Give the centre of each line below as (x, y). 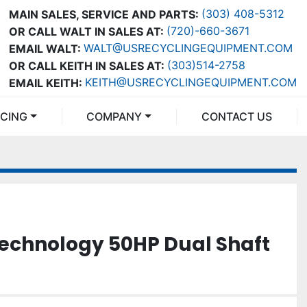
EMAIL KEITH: (46, 83)
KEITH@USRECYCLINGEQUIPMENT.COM (191, 82)
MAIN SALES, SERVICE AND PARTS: (104, 14)
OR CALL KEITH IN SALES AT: (87, 65)
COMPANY (119, 116)
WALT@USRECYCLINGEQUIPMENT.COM (188, 48)
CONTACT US (241, 116)
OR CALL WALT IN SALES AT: (86, 31)
